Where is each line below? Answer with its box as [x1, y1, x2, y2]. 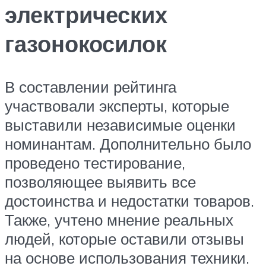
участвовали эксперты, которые [5, 96, 229, 116]
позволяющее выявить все [5, 172, 196, 192]
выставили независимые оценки [5, 115, 236, 135]
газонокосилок [5, 29, 167, 59]
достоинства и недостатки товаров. [5, 191, 254, 211]
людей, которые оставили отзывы [5, 229, 244, 249]
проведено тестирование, [5, 153, 185, 173]
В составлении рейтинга [5, 77, 176, 97]
